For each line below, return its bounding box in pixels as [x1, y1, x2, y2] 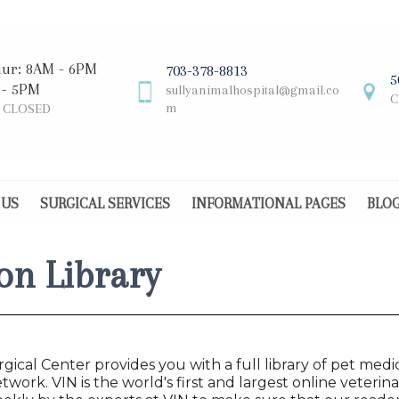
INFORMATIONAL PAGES [191, 195, 346, 212]
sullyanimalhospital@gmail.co [166, 82, 339, 98]
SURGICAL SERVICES [40, 195, 170, 212]
